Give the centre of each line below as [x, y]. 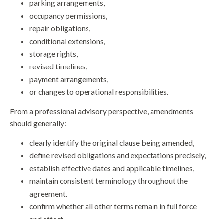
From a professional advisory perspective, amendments [101, 111]
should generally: [38, 123]
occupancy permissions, [68, 16]
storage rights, [54, 54]
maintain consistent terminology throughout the [109, 181]
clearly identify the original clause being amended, [112, 143]
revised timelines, [58, 66]
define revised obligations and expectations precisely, [118, 155]
